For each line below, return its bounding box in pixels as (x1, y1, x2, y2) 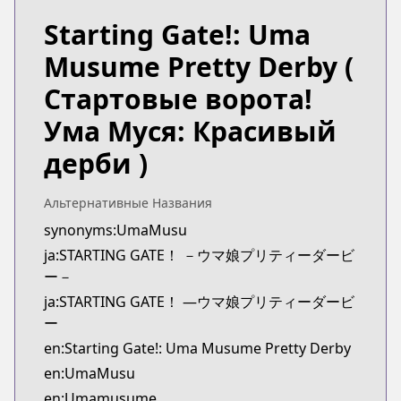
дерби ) (44, 145, 148, 182)
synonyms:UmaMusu (44, 220, 187, 240)
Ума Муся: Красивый (44, 113, 337, 149)
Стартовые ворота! (44, 81, 312, 117)
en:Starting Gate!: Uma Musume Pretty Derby (44, 338, 351, 358)
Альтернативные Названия (44, 194, 212, 211)
